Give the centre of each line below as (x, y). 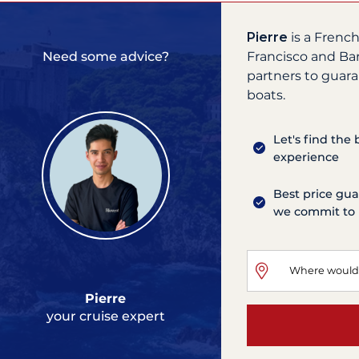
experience (307, 157)
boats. (266, 95)
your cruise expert (105, 317)
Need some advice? (105, 57)
